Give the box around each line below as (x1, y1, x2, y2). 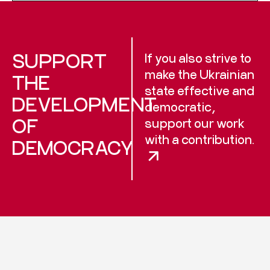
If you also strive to (145, 50, 252, 65)
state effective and (145, 83, 255, 98)
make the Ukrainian (145, 66, 255, 81)
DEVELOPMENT (12, 92, 157, 115)
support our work (145, 115, 245, 130)
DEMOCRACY (12, 136, 134, 159)
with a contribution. (145, 131, 255, 146)
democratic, (145, 99, 216, 114)
